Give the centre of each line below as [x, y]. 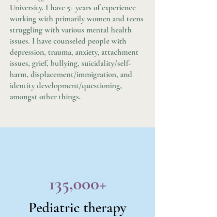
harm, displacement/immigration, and [71, 74]
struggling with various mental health [71, 30]
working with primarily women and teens [77, 19]
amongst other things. [45, 97]
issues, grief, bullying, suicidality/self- [70, 63]
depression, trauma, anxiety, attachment [74, 52]
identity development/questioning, [66, 85]
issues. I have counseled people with [68, 41]
